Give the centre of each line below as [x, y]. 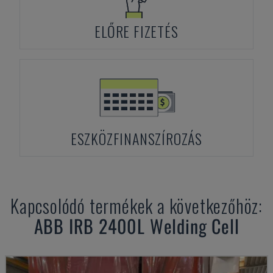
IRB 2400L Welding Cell [154, 226]
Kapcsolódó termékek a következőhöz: [136, 206]
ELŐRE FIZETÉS [136, 31]
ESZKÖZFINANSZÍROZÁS [136, 138]
